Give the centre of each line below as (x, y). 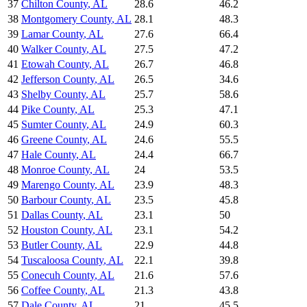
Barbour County (56, 200)
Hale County (49, 155)
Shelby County (53, 95)
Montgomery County (66, 19)
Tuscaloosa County (62, 260)
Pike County (48, 110)
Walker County (54, 49)
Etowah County (55, 64)
